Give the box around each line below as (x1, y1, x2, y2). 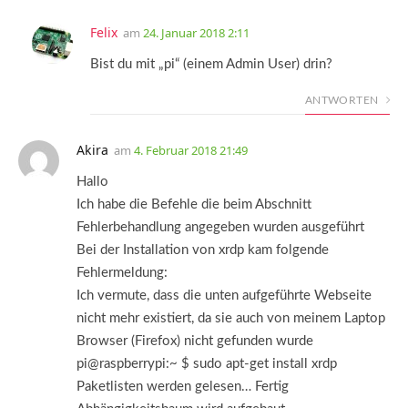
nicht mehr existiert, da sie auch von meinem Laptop (76, 311, 385, 326)
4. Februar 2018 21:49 (134, 142, 248, 159)
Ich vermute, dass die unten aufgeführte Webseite (76, 289, 372, 303)
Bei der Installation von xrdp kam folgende (76, 243, 329, 258)
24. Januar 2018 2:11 (143, 25, 250, 42)
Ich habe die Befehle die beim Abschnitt (76, 198, 311, 212)
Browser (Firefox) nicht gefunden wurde (76, 334, 313, 349)
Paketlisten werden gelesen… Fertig (76, 380, 289, 394)
